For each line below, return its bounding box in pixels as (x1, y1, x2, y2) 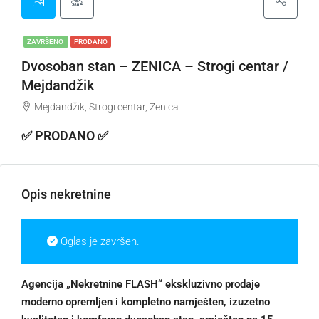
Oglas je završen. (57, 234, 140, 248)
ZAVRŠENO (27, 38, 65, 46)
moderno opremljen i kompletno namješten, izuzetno (21, 295, 270, 308)
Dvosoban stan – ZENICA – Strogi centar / (21, 58, 288, 75)
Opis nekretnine (21, 187, 111, 202)
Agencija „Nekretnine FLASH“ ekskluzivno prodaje (21, 277, 260, 291)
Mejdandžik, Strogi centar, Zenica (34, 101, 179, 113)
